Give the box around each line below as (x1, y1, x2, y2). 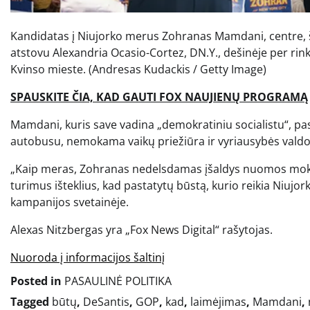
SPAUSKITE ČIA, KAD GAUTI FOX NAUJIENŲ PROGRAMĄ (10, 89, 308, 105)
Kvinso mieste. (10, 62, 89, 77)
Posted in (10, 273, 64, 289)
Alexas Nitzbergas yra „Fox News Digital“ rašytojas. (10, 222, 273, 238)
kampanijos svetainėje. (10, 194, 129, 210)
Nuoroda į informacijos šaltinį (10, 250, 165, 266)
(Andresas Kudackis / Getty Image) (89, 62, 266, 77)
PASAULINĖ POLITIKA (64, 273, 172, 289)
